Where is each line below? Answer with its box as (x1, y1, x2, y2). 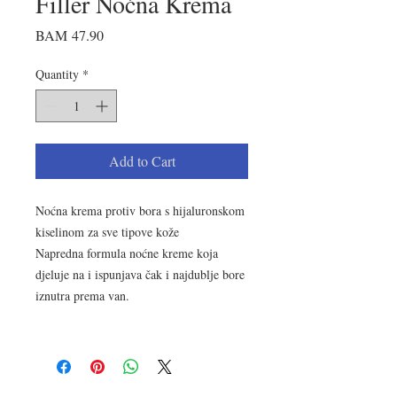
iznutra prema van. (35, 287, 129, 304)
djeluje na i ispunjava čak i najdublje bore (35, 266, 245, 283)
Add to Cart (108, 152, 175, 170)
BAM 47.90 (35, 26, 104, 44)
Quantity (35, 66, 79, 82)
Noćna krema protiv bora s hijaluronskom (35, 202, 245, 219)
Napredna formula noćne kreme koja (35, 245, 218, 261)
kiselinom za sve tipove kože (35, 223, 179, 240)
